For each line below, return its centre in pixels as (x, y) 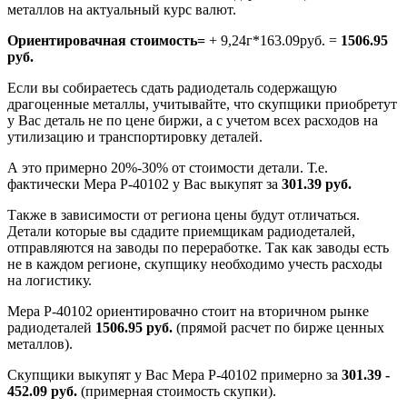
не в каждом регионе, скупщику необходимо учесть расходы (195, 263)
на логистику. (50, 280)
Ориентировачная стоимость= (106, 40)
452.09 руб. (42, 391)
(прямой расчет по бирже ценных (278, 327)
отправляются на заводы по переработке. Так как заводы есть (198, 247)
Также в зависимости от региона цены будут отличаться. (184, 214)
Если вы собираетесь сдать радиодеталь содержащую (172, 87)
